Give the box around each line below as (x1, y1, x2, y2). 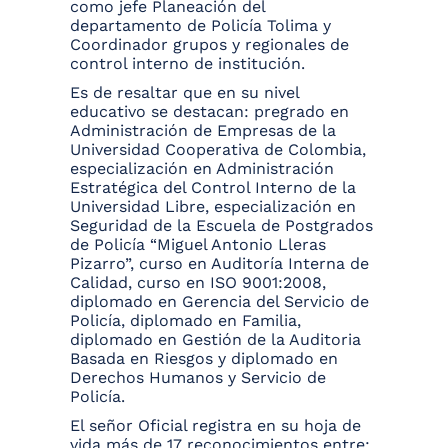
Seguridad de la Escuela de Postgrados (70, 216, 373, 236)
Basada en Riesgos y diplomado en (70, 349, 338, 369)
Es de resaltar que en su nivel (70, 83, 299, 103)
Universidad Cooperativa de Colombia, (70, 140, 366, 160)
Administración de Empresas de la (70, 121, 336, 141)
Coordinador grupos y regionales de (70, 35, 349, 55)
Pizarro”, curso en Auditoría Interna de (70, 254, 369, 274)
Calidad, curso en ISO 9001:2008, (70, 273, 326, 293)
